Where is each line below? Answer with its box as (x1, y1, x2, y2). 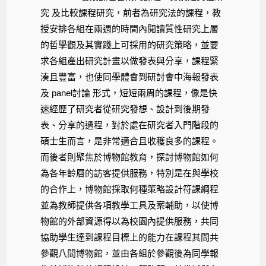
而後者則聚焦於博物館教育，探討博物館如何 (40, 151, 219, 162)
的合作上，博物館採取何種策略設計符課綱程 (40, 183, 219, 194)
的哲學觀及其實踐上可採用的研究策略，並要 (40, 39, 219, 50)
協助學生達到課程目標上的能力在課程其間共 (40, 232, 219, 242)
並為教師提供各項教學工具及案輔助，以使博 (40, 199, 219, 210)
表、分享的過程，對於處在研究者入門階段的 (40, 119, 219, 130)
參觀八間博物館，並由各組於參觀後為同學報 (40, 248, 219, 258)
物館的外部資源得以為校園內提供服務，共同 (40, 216, 219, 226)
